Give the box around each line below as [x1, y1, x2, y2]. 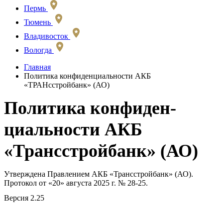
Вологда [24, 45, 52, 54]
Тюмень [24, 17, 51, 26]
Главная [24, 62, 51, 71]
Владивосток [24, 31, 68, 40]
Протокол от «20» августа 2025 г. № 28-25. [4, 178, 148, 187]
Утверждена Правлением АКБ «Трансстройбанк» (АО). [4, 169, 193, 178]
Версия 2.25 [4, 193, 44, 202]
